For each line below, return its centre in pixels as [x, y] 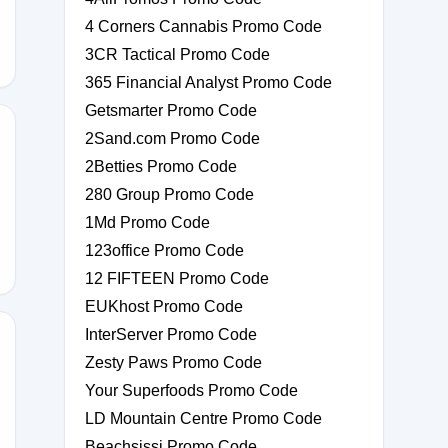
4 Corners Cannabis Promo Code [203, 26]
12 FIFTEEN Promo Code [177, 278]
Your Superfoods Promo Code [191, 390]
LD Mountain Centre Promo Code [203, 418]
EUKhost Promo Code [164, 306]
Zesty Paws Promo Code [173, 362]
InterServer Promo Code [171, 334]
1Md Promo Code [147, 222]
